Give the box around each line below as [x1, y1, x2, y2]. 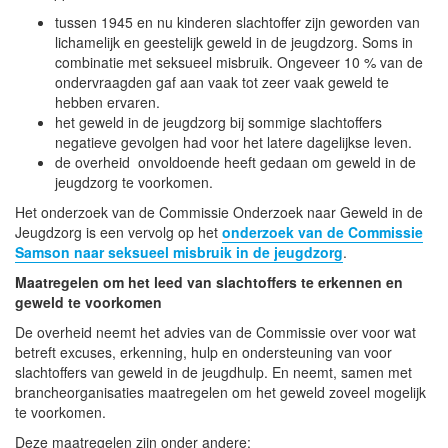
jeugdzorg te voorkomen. [55, 171, 213, 192]
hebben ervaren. [55, 91, 160, 112]
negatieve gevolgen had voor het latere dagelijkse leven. [55, 131, 412, 152]
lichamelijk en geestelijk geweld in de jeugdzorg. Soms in [55, 31, 413, 52]
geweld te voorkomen [15, 291, 162, 312]
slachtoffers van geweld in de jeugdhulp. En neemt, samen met [15, 361, 412, 382]
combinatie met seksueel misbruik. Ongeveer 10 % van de [55, 51, 423, 72]
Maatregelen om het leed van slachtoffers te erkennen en [15, 271, 403, 292]
